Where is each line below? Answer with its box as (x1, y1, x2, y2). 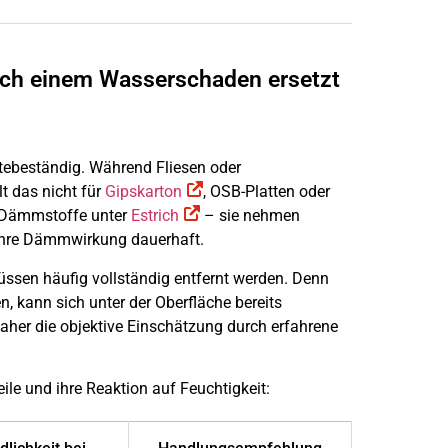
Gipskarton (105, 182, 182, 202)
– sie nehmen (200, 206, 300, 226)
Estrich (131, 206, 179, 226)
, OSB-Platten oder (203, 182, 330, 202)
